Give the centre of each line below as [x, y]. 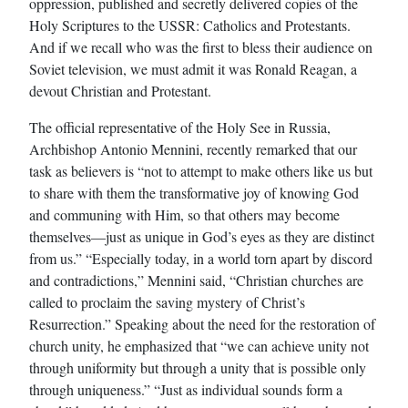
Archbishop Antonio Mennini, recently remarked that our [193, 148]
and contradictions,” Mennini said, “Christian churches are [196, 280]
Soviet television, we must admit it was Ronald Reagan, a [193, 68]
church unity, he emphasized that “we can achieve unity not [199, 345]
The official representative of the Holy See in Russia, [180, 127]
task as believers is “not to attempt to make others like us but [201, 170]
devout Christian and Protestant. [120, 90]
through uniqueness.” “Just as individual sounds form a [186, 389]
